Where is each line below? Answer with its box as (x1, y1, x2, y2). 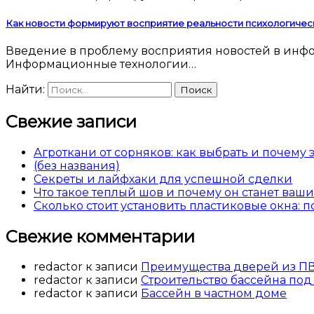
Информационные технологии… (6, 57, 196, 71)
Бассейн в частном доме (141, 287, 287, 301)
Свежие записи (6, 111, 137, 132)
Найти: (6, 82, 45, 96)
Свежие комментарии (6, 226, 195, 247)
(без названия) (34, 158, 120, 172)
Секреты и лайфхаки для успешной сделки (34, 172, 292, 186)
